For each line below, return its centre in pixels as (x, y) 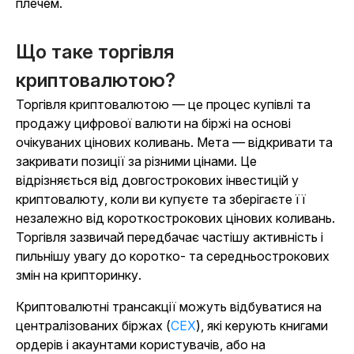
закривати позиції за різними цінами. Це (136, 161)
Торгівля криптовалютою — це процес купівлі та (163, 104)
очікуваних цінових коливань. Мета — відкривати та (174, 142)
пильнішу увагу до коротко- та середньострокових (173, 256)
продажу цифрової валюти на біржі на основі (153, 123)
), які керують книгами (262, 326)
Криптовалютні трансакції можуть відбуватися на (169, 307)
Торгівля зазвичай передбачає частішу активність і (169, 237)
